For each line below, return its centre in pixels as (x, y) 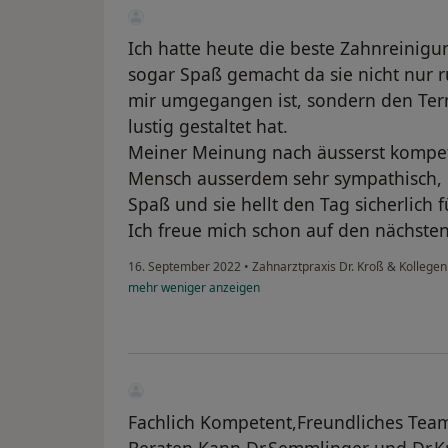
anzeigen (233, 288)
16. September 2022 (184, 267)
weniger (183, 288)
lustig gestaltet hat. (208, 126)
